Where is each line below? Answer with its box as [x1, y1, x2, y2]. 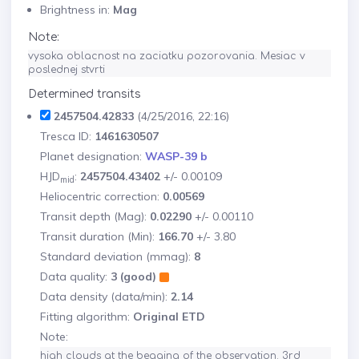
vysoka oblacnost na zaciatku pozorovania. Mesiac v [28, 50, 305, 62]
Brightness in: [40, 2, 113, 17]
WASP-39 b [145, 149, 208, 163]
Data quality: [40, 269, 111, 284]
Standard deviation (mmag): [40, 249, 194, 264]
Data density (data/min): [40, 289, 171, 304]
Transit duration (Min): [40, 229, 158, 244]
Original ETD [133, 309, 205, 324]
